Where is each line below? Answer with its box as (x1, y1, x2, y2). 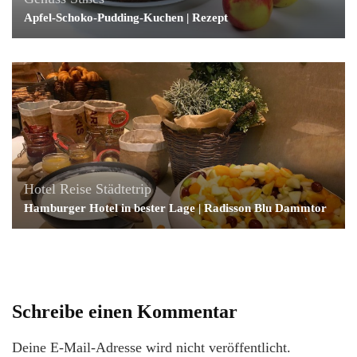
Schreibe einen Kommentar (12, 300, 237, 322)
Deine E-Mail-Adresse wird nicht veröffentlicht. (12, 339, 291, 355)
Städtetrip (96, 180, 151, 197)
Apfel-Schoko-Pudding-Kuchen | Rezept (24, 10, 228, 24)
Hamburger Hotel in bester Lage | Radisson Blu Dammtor (24, 201, 327, 214)
